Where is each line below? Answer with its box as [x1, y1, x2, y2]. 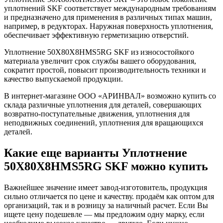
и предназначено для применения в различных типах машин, [4, 12, 212, 21]
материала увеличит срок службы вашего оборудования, [4, 56, 196, 65]
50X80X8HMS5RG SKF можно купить [4, 159, 208, 173]
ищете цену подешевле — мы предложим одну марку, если [4, 210, 205, 219]
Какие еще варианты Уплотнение [4, 146, 187, 159]
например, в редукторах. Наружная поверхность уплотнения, [4, 21, 213, 30]
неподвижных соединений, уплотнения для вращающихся [4, 118, 203, 127]
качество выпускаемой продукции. [4, 74, 123, 83]
